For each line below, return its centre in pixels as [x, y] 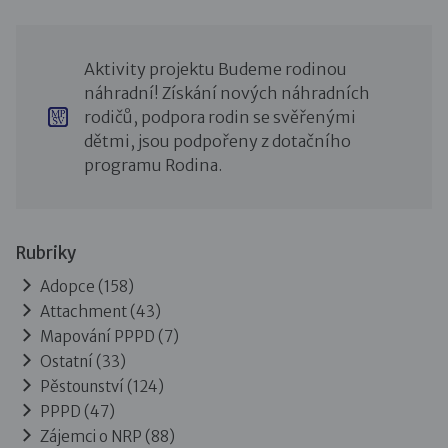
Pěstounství [82, 386]
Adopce [67, 286]
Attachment [83, 311]
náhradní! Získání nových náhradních [226, 92]
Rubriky [46, 252]
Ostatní [66, 361]
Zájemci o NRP [91, 436]
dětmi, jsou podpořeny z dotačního [217, 140]
